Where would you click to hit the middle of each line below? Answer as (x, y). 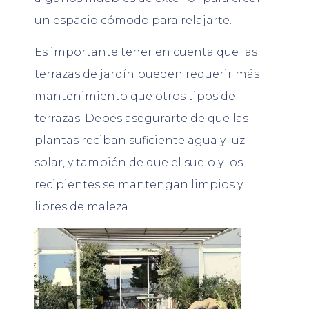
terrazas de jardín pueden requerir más (147, 74)
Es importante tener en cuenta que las (146, 52)
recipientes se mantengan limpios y (139, 184)
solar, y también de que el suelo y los (139, 162)
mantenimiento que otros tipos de (135, 96)
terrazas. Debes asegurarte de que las (141, 118)
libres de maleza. (82, 206)
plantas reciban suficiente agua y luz (140, 140)
